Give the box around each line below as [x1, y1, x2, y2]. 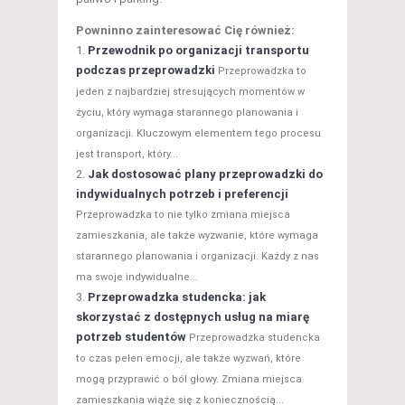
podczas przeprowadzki [76, 62, 215, 77]
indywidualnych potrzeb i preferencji [76, 186, 288, 201]
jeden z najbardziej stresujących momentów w [76, 85, 305, 98]
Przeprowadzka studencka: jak [88, 289, 266, 304]
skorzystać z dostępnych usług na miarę [76, 309, 309, 324]
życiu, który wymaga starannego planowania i [76, 106, 298, 118]
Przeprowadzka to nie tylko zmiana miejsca [76, 208, 290, 221]
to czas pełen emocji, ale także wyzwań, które [76, 352, 301, 364]
